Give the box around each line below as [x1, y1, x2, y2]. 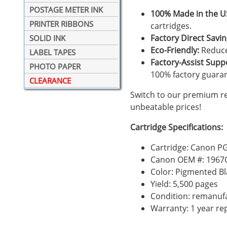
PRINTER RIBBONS [29, 19, 93, 29]
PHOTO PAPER [29, 61, 81, 72]
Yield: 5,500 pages [150, 178, 218, 190]
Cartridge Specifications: [130, 121, 223, 133]
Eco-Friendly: [150, 44, 199, 56]
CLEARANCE [29, 75, 71, 86]
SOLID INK [29, 33, 65, 44]
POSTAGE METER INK [29, 5, 103, 15]
